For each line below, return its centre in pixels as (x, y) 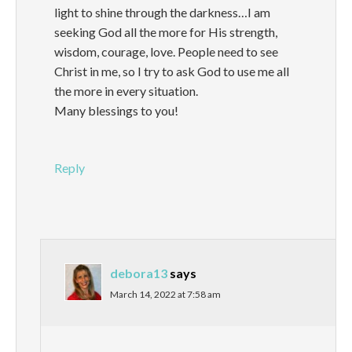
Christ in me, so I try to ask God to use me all (172, 71)
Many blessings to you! (116, 111)
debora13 (139, 273)
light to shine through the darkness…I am (162, 13)
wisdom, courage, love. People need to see (166, 52)
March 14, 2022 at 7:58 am (165, 295)
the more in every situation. (126, 91)
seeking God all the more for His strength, (166, 32)
